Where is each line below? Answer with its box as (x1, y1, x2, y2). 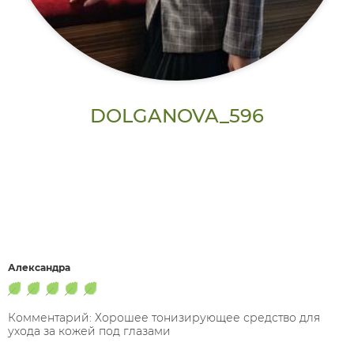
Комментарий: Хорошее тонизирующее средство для (8, 311, 320, 325)
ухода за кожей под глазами (8, 324, 171, 338)
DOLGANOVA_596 (90, 104, 264, 127)
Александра (8, 262, 70, 273)
